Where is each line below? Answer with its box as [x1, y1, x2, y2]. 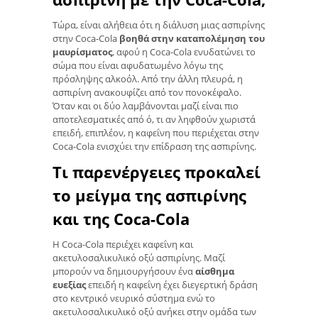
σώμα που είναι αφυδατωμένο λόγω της [53, 58, 223, 72]
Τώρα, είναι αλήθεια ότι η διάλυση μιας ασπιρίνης [53, 18, 265, 31]
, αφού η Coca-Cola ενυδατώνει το [112, 45, 256, 58]
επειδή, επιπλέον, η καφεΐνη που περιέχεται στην [53, 126, 259, 139]
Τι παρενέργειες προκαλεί [53, 160, 261, 182]
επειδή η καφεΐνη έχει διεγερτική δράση [86, 278, 258, 291]
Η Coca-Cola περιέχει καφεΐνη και [53, 237, 193, 251]
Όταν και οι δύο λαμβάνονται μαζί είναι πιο [53, 99, 238, 112]
